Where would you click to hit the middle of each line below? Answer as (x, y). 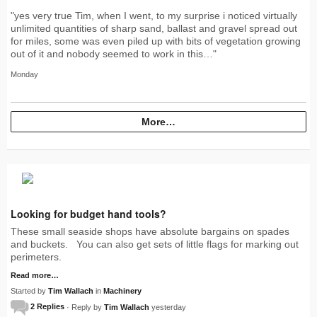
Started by (29, 290)
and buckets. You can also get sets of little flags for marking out (155, 244)
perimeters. (39, 257)
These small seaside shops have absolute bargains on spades (150, 231)
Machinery (122, 290)
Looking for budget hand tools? (88, 213)
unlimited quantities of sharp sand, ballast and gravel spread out (154, 28)
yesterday (169, 307)
